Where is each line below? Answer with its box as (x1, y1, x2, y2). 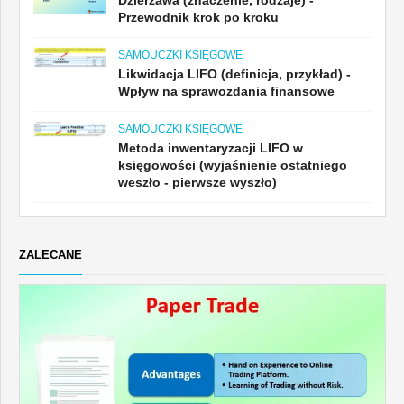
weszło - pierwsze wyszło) (118, 174, 277, 189)
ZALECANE (19, 247, 82, 262)
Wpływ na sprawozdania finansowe (118, 83, 335, 98)
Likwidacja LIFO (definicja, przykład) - (118, 66, 351, 81)
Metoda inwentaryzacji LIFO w (118, 140, 303, 155)
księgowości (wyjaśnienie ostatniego (118, 157, 347, 172)
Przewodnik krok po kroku (118, 9, 279, 24)
